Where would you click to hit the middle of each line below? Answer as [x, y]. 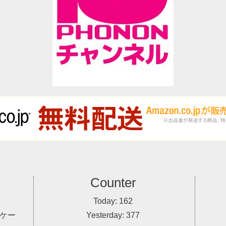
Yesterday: [106, 215]
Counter [113, 183]
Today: [106, 201]
